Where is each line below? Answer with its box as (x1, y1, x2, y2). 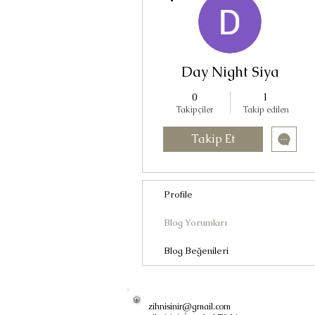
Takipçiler (176, 103, 213, 115)
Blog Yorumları (164, 216, 227, 229)
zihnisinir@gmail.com (148, 300, 231, 312)
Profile (164, 188, 193, 200)
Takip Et (191, 131, 235, 146)
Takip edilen (242, 103, 289, 115)
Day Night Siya (181, 62, 279, 81)
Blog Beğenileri (164, 244, 229, 257)
